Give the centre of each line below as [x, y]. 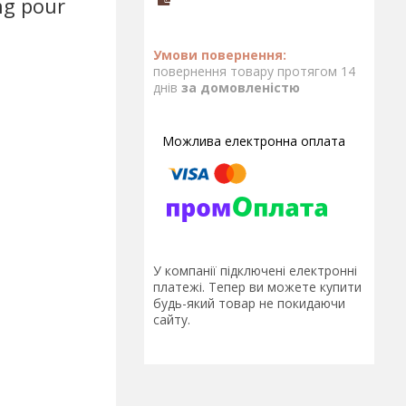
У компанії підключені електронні [255, 271]
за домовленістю [241, 87]
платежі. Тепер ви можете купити [257, 287]
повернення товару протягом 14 [254, 71]
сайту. [172, 320]
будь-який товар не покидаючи [249, 304]
